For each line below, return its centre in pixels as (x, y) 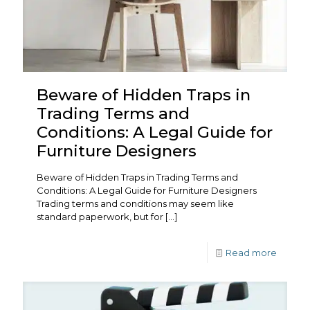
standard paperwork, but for (100, 216)
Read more (251, 252)
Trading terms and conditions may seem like (135, 203)
